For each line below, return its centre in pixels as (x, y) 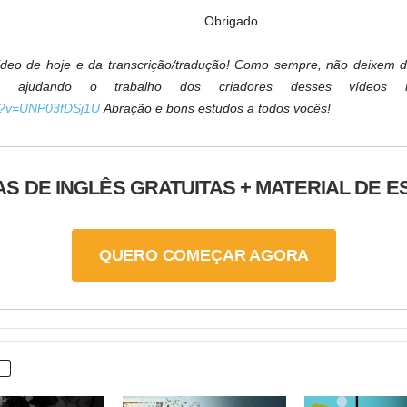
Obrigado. (233, 21)
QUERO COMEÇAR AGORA (204, 256)
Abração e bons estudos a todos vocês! (215, 109)
